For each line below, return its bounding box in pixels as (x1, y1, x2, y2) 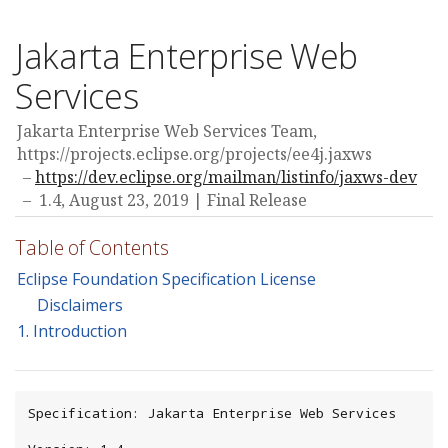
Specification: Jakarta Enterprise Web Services (28, 404, 396, 423)
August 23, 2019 (69, 189, 189, 211)
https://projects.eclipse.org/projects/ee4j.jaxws (17, 143, 372, 165)
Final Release (207, 189, 307, 211)
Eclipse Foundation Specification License (17, 267, 316, 290)
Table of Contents (15, 234, 170, 262)
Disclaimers (37, 294, 123, 317)
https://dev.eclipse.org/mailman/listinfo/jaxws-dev (35, 166, 417, 188)
